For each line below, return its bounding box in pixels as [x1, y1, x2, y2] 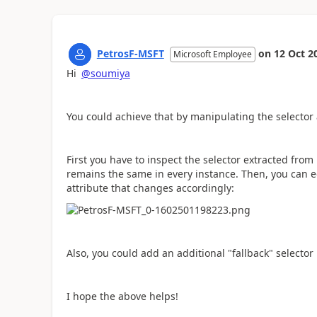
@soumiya [81, 66, 130, 80]
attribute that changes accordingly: [66, 180, 234, 195]
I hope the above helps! [66, 289, 178, 304]
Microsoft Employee [173, 47, 252, 60]
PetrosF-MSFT [96, 46, 164, 60]
